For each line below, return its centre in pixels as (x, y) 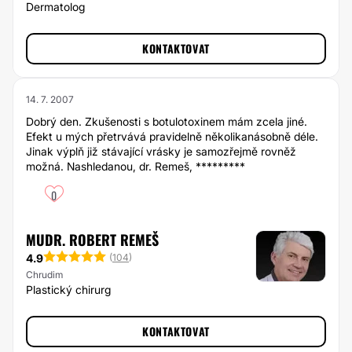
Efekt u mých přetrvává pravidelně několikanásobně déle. (172, 136)
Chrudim (44, 275)
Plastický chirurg (68, 290)
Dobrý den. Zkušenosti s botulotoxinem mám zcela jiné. (167, 121)
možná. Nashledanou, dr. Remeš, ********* (136, 166)
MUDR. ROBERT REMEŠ (92, 240)
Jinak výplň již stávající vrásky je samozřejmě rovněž (161, 151)
